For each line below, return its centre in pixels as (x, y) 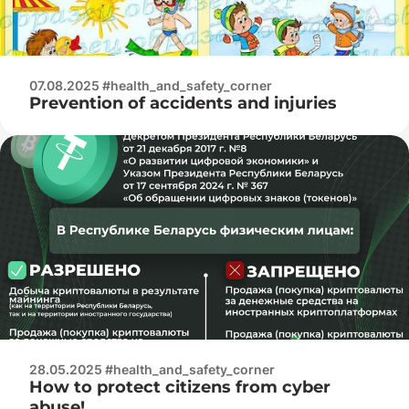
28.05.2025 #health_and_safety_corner (152, 369)
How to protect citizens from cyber (180, 387)
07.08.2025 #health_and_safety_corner (151, 85)
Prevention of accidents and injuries (183, 103)
